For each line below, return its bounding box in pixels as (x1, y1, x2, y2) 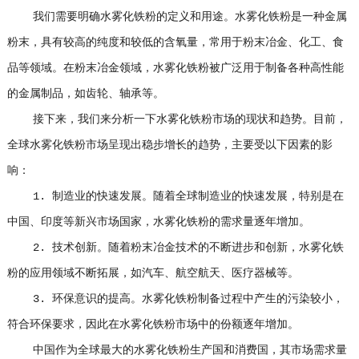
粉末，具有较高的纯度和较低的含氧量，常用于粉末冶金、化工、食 (6, 36, 344, 49)
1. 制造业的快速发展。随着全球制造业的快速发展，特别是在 (6, 190, 344, 203)
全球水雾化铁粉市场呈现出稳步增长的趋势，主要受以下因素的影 (6, 139, 333, 151)
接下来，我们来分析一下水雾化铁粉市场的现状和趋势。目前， (6, 113, 347, 126)
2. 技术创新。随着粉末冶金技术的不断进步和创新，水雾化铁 (6, 241, 344, 254)
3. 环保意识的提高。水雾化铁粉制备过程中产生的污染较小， (6, 292, 344, 305)
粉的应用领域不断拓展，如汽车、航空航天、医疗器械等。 (6, 267, 299, 280)
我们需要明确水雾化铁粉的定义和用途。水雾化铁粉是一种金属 (6, 10, 347, 23)
